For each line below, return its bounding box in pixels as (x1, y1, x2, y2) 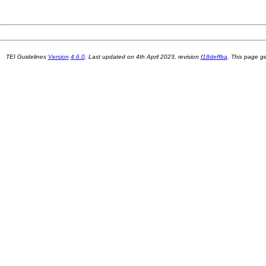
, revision (174, 53, 201, 60)
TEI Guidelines (5, 53, 48, 60)
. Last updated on (84, 53, 136, 60)
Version (47, 53, 69, 60)
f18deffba (200, 53, 227, 60)
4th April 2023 (135, 53, 175, 60)
